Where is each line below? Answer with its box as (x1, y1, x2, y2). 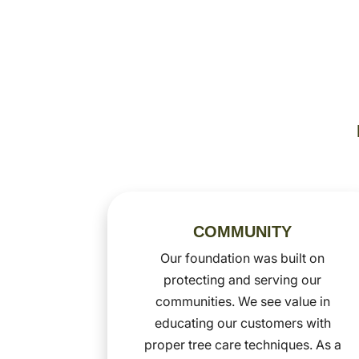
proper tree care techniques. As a (143, 336, 341, 353)
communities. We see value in (155, 292, 330, 309)
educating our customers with (154, 314, 331, 331)
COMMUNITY (193, 222, 292, 240)
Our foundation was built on (160, 249, 325, 266)
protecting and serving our (163, 271, 322, 288)
